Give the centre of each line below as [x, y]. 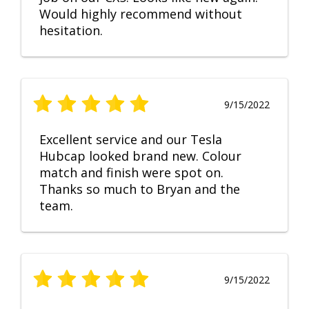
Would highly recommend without [141, 14]
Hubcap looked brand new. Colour [140, 156]
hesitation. [71, 31]
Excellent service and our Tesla [131, 140]
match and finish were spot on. [131, 173]
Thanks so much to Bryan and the [140, 189]
